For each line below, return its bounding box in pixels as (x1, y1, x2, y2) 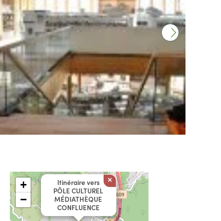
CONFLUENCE (57, 203, 100, 212)
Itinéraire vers (57, 178, 100, 187)
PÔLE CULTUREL (53, 186, 104, 195)
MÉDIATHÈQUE (54, 194, 103, 204)
